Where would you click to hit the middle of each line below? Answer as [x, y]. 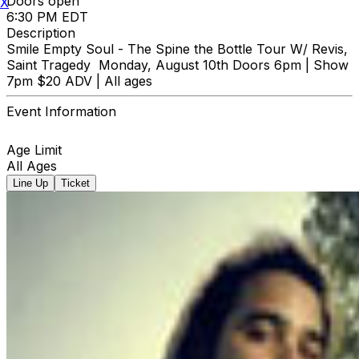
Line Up [30, 183]
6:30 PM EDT [47, 16]
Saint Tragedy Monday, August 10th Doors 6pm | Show [177, 65]
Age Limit [34, 149]
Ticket [75, 183]
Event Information [61, 111]
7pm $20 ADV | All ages [79, 81]
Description [41, 32]
